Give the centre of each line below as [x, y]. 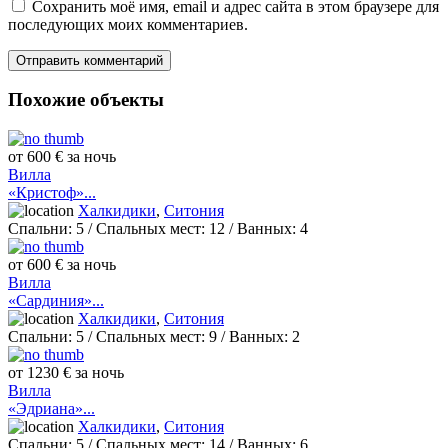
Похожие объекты [86, 100]
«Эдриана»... [51, 409]
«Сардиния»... [56, 301]
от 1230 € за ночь [66, 373]
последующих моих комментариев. [128, 24]
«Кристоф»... [52, 193]
